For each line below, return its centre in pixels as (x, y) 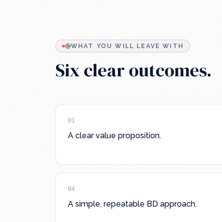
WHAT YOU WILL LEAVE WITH (127, 46)
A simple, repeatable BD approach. (132, 204)
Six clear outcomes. (134, 70)
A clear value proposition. (114, 136)
